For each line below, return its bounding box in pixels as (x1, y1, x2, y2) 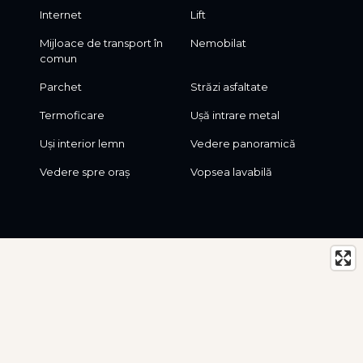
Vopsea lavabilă (190, 165, 273, 179)
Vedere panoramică (190, 137, 297, 151)
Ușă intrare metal (190, 109, 280, 122)
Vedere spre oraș (39, 165, 130, 179)
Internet (39, 8, 82, 22)
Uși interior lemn (39, 137, 125, 151)
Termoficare (39, 109, 105, 122)
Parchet (39, 80, 82, 94)
